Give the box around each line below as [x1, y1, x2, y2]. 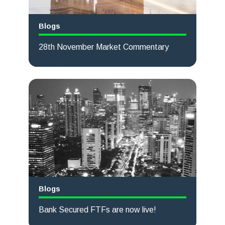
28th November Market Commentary [38, 42, 169, 51]
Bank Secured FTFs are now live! [38, 205, 156, 214]
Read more [38, 58, 74, 67]
